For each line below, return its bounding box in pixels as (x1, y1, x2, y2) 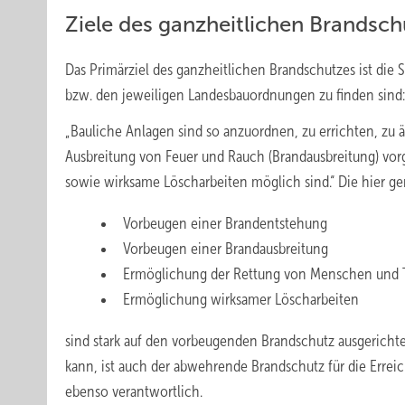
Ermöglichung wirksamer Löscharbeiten (123, 290, 359, 308)
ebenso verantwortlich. (65, 382, 202, 400)
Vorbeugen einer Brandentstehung (123, 214, 327, 232)
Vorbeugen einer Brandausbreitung (123, 240, 328, 258)
